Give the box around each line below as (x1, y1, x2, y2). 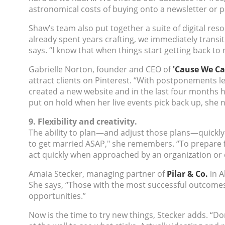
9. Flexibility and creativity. (29, 116, 137, 127)
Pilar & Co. (167, 168, 208, 179)
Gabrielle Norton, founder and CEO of (29, 64, 173, 75)
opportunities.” (29, 190, 86, 201)
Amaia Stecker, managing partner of (29, 168, 167, 179)
